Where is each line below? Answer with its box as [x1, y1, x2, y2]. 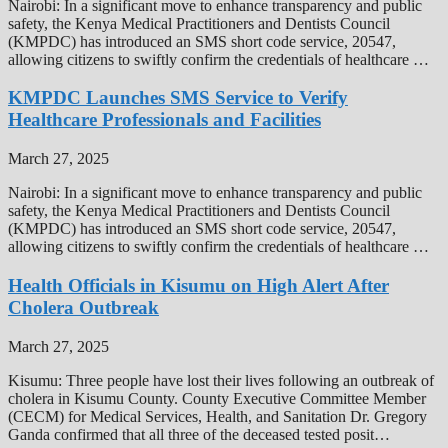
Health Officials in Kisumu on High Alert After [8, 274, 389, 296]
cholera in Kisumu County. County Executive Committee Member [8, 389, 426, 407]
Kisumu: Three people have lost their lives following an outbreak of [8, 371, 434, 389]
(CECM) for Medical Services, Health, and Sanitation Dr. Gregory [8, 407, 427, 425]
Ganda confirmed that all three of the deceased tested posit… [8, 425, 390, 443]
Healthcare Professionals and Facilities [8, 109, 321, 131]
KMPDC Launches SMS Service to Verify [8, 87, 348, 109]
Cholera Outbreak [8, 296, 159, 318]
